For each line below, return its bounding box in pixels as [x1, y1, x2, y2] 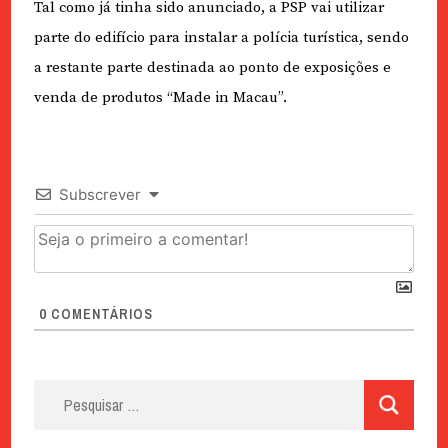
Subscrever [58, 185, 141, 205]
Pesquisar [32, 381, 106, 402]
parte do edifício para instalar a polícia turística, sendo [33, 28, 409, 48]
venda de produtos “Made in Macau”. [33, 88, 287, 108]
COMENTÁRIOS [46, 305, 153, 324]
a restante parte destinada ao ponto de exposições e [33, 58, 391, 78]
